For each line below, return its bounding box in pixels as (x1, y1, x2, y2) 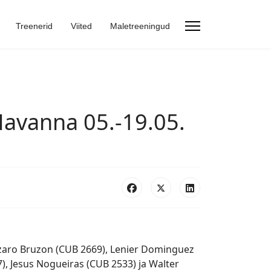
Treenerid (16, 21, 53, 31)
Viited (71, 21, 92, 31)
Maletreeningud (110, 21, 170, 31)
